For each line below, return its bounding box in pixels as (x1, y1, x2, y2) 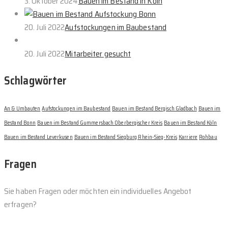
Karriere (179, 132, 197, 141)
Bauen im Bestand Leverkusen (4, 132, 73, 141)
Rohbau (199, 132, 217, 141)
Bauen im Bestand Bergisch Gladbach (112, 104, 197, 113)
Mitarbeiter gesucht (65, 47, 131, 60)
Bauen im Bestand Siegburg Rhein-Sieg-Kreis (74, 132, 178, 141)
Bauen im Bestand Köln (164, 118, 217, 127)
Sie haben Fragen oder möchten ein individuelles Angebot (4, 184, 192, 197)
